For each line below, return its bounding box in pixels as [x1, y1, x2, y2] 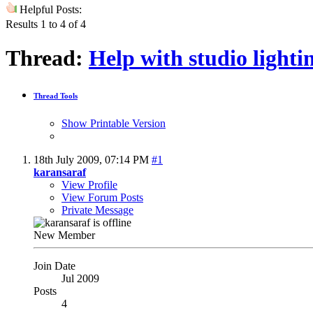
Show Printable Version [61, 117, 166, 129]
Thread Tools [34, 92, 78, 100]
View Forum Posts [61, 191, 143, 203]
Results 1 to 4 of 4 [6, 17, 86, 30]
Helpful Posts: [17, 3, 82, 15]
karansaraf [34, 166, 86, 178]
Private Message [61, 203, 133, 216]
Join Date [34, 259, 75, 272]
